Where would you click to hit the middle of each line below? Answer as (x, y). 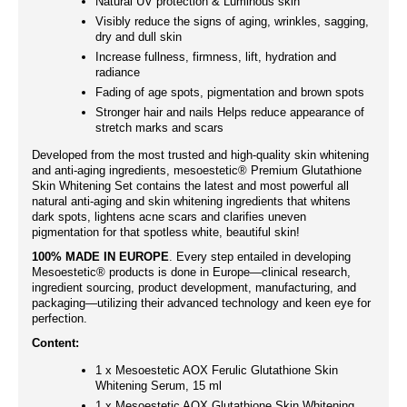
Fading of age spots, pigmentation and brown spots (230, 92)
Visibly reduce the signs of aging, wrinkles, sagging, (232, 21)
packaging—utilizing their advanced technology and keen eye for (201, 303)
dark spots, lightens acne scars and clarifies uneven (169, 217)
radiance (118, 72)
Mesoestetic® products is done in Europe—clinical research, (191, 272)
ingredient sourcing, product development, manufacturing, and (194, 288)
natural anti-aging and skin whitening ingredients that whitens (191, 201)
